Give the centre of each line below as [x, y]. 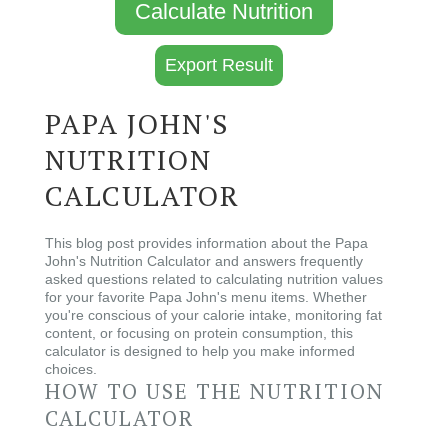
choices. [71, 369]
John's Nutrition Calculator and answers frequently [204, 261]
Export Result [219, 65]
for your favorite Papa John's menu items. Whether [206, 297]
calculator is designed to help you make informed [200, 351]
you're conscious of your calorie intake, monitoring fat [213, 315]
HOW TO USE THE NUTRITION [214, 391]
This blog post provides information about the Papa [206, 243]
